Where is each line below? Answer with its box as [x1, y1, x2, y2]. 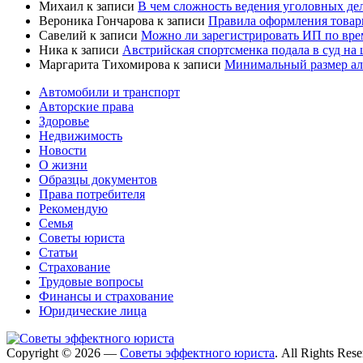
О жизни [39, 158, 88, 173]
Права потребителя [39, 187, 145, 202]
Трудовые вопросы [39, 275, 143, 289]
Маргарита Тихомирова [39, 58, 170, 72]
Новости [39, 143, 87, 158]
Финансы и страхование [39, 289, 173, 304]
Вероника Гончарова [39, 14, 154, 28]
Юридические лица [39, 304, 147, 318]
